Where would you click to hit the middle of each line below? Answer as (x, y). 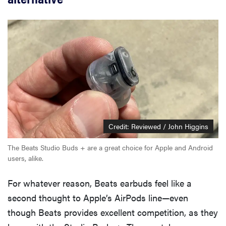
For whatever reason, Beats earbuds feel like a (100, 183)
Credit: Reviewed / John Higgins (158, 126)
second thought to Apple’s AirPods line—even (98, 198)
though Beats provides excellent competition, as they (113, 212)
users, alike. (25, 158)
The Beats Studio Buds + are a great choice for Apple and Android (110, 148)
